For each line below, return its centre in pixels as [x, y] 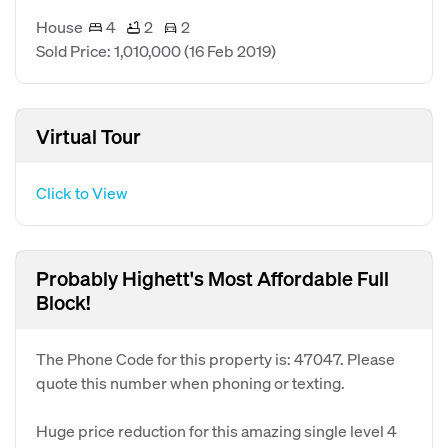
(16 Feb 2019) [230, 50]
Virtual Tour [88, 136]
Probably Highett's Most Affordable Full [212, 278]
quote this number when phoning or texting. [190, 382]
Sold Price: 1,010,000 [110, 50]
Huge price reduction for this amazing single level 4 [216, 430]
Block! [63, 302]
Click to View [82, 192]
